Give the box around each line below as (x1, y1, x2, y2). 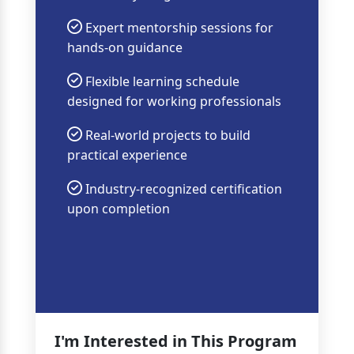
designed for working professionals (66, 92, 281, 110)
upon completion (66, 199, 170, 217)
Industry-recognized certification (81, 179, 282, 198)
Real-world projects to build (81, 126, 250, 144)
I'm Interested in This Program (54, 330, 297, 352)
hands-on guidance (66, 38, 183, 56)
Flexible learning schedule (81, 72, 239, 90)
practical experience (66, 145, 187, 164)
